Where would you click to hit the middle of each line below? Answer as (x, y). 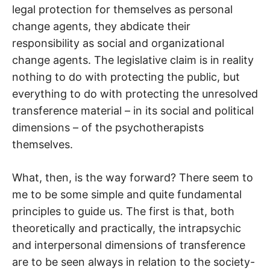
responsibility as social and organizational (118, 43)
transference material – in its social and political (133, 111)
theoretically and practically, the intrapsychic (127, 228)
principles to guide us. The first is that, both (123, 212)
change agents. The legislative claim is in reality (133, 60)
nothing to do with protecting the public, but (126, 77)
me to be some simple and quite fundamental (127, 195)
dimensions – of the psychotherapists (108, 128)
